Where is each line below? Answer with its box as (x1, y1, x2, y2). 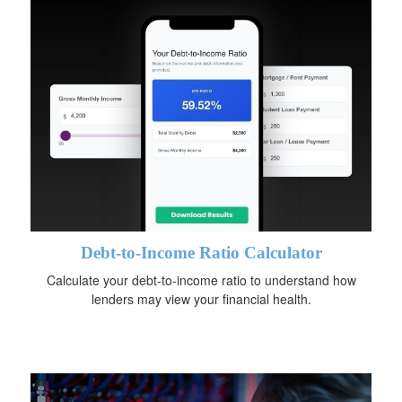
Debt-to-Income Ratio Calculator (80, 242, 322, 262)
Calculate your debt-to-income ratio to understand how (46, 270, 356, 289)
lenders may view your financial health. (91, 289, 311, 308)
